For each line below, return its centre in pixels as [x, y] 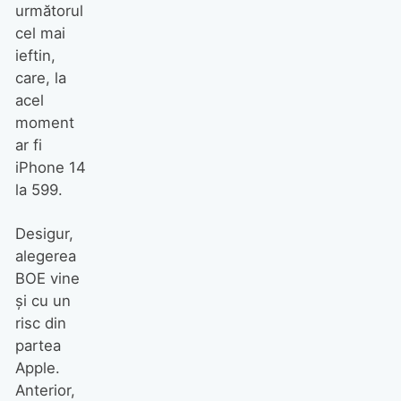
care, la [40, 78]
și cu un [43, 300]
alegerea [45, 256]
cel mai [40, 34]
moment [44, 123]
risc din [40, 323]
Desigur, [44, 233]
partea [38, 345]
